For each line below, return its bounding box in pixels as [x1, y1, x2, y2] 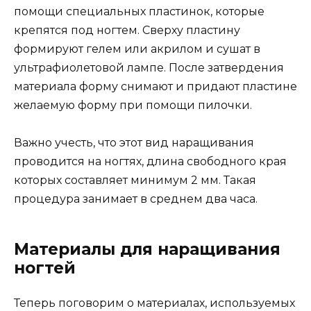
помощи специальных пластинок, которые [14, 4, 264, 18]
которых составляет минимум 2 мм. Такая [14, 173, 256, 187]
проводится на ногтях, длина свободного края [14, 154, 287, 168]
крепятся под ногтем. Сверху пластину [14, 23, 240, 37]
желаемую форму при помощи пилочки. [14, 98, 252, 112]
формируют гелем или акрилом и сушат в [14, 42, 260, 56]
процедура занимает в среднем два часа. [14, 192, 258, 205]
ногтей [14, 258, 76, 278]
